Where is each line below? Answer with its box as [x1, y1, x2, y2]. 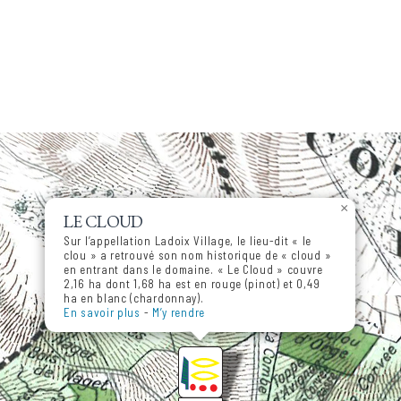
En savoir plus [64, 305, 141, 320]
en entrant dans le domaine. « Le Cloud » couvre [64, 262, 323, 277]
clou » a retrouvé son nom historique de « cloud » [64, 248, 332, 263]
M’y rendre [151, 305, 205, 320]
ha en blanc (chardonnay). [64, 291, 204, 306]
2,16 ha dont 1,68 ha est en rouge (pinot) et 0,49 [64, 277, 320, 292]
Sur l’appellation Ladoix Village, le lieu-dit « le [64, 234, 311, 249]
